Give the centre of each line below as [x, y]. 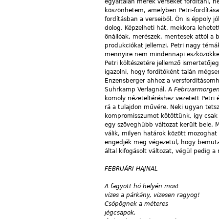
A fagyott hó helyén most [142, 186]
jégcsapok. [120, 212]
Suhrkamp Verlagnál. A [139, 89]
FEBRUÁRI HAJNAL [131, 168]
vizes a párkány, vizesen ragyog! [152, 195]
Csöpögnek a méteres [136, 204]
